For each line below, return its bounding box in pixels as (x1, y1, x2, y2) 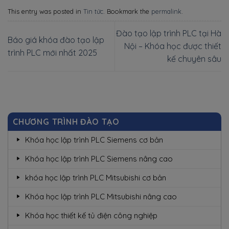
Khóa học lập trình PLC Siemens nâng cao (25, 154, 173, 164)
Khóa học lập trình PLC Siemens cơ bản (25, 135, 163, 145)
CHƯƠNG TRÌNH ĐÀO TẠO (13, 117, 120, 127)
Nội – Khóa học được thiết (124, 41, 221, 52)
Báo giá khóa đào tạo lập (8, 34, 104, 45)
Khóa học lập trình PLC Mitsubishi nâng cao (25, 192, 177, 202)
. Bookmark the (103, 7, 151, 16)
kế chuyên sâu (167, 54, 221, 64)
